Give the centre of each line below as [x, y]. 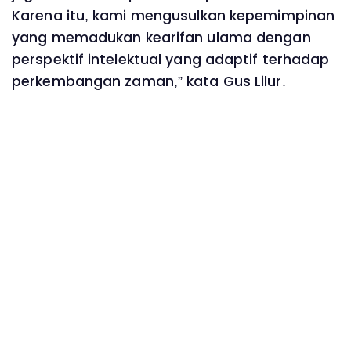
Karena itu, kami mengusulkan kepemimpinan [174, 15]
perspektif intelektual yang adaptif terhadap [171, 59]
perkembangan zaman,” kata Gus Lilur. [149, 81]
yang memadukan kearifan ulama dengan [161, 37]
